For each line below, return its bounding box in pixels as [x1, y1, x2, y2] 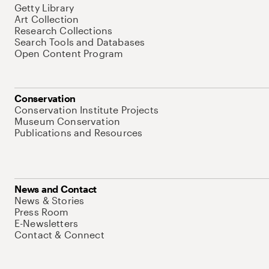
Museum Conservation [14, 115, 121, 127]
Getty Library [14, 2, 74, 13]
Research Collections [14, 25, 113, 36]
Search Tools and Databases [14, 36, 145, 47]
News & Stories [14, 195, 85, 206]
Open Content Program [14, 47, 124, 59]
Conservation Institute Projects [14, 104, 159, 115]
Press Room [14, 206, 69, 217]
